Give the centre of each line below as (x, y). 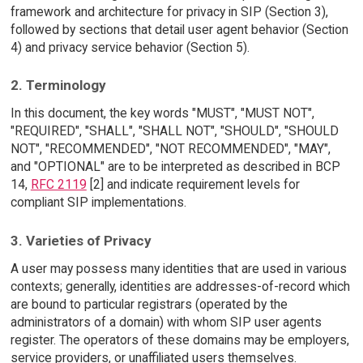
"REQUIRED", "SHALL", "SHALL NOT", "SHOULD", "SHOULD (174, 131)
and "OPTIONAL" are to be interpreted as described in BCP (175, 167)
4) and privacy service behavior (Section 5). (130, 47)
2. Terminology (58, 85)
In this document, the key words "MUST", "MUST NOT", (162, 113)
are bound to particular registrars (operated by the (149, 304)
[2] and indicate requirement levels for (193, 185)
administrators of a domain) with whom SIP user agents (166, 322)
